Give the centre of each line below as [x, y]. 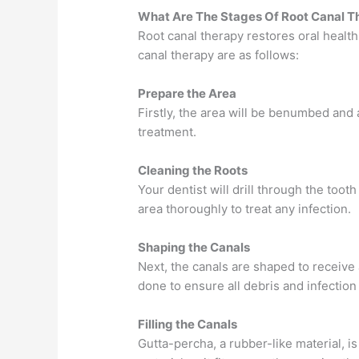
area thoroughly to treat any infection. [245, 208]
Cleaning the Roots [193, 170]
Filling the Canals [188, 324]
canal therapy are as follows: [219, 54]
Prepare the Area [188, 93]
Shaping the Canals [194, 247]
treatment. [167, 131]
